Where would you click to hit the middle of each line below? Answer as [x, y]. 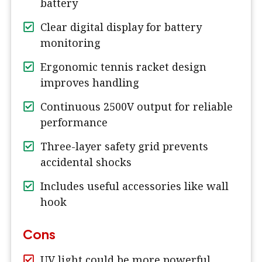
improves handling [90, 83]
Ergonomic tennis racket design [123, 67]
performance [74, 123]
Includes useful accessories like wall [135, 186]
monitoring [70, 43]
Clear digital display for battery [121, 27]
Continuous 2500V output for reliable [137, 107]
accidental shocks [86, 162]
